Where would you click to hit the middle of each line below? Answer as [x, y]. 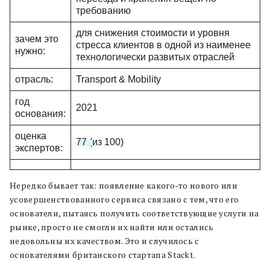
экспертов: [39, 148]
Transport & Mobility [118, 79]
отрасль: [34, 79]
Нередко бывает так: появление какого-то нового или [124, 185]
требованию [103, 10]
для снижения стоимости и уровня [153, 33]
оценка [31, 136]
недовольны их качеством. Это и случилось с [105, 241]
